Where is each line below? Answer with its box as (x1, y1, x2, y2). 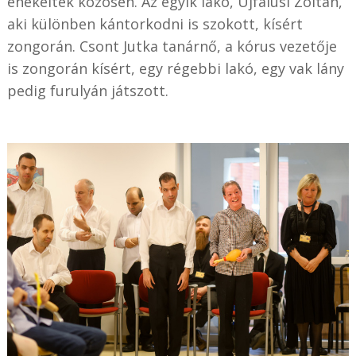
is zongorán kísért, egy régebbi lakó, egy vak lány (6, 59, 344, 79)
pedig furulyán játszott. (6, 81, 168, 101)
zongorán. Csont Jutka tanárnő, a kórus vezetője (6, 37, 337, 56)
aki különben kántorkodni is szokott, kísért (6, 14, 303, 34)
